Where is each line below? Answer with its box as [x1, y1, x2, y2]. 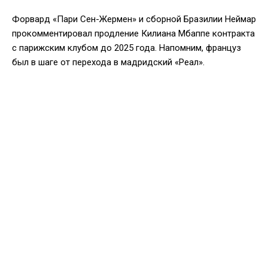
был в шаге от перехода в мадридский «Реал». [12, 56, 205, 68]
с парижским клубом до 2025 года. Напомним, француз [12, 42, 241, 53]
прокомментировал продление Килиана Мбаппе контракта [12, 28, 255, 39]
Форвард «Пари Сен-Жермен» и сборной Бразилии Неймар [12, 13, 256, 25]
